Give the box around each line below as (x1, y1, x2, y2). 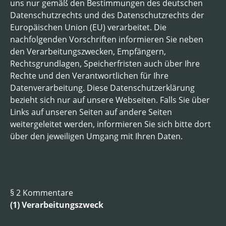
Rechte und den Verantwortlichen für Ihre (10, 70, 168, 81)
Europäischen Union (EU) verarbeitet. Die (10, 21, 166, 33)
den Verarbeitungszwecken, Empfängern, (10, 45, 166, 57)
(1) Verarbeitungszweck (10, 199, 103, 210)
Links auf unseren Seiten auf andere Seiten (10, 106, 172, 118)
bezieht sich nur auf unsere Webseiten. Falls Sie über (10, 94, 210, 105)
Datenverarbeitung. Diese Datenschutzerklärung (10, 82, 195, 93)
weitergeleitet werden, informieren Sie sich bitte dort (10, 118, 211, 130)
